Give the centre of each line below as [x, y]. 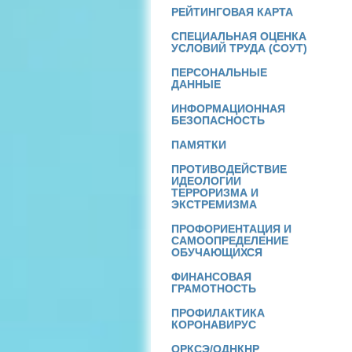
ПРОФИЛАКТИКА [218, 313]
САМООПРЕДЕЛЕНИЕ [230, 240]
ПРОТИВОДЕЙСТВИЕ [229, 169]
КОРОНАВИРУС [214, 324]
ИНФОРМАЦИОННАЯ [228, 108]
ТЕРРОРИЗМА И [215, 192]
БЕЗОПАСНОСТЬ [218, 120]
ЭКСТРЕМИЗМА [214, 204]
